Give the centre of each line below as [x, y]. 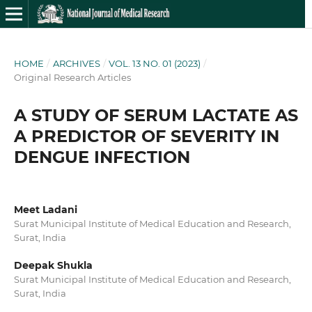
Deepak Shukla [53, 265]
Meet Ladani [45, 209]
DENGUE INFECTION [102, 157]
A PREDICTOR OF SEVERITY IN [146, 136]
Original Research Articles [72, 77]
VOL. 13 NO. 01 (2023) [155, 63]
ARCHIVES [76, 63]
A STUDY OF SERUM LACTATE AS [156, 115]
